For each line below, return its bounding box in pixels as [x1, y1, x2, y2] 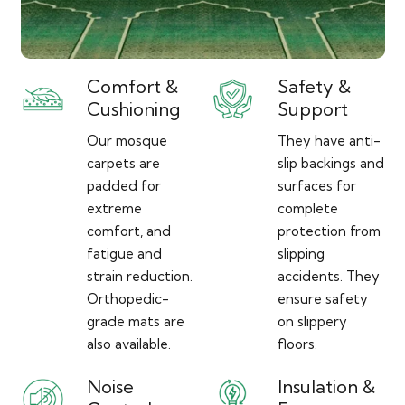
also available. [87, 335, 171, 353]
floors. [277, 335, 317, 353]
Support [277, 98, 348, 121]
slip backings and [277, 155, 384, 173]
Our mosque [87, 132, 167, 150]
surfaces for [277, 177, 356, 195]
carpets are [87, 155, 160, 173]
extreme [87, 200, 142, 218]
